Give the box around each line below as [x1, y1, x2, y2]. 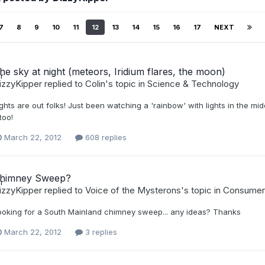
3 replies [82, 227, 117, 237]
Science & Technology [147, 78, 239, 89]
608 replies [82, 132, 127, 143]
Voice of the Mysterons [85, 185, 181, 196]
